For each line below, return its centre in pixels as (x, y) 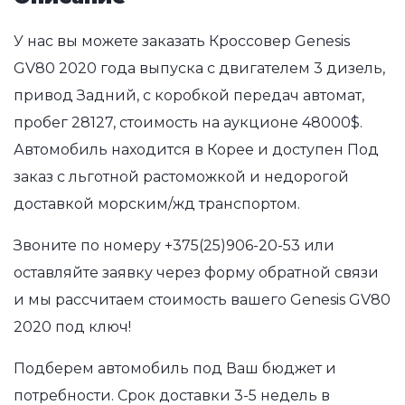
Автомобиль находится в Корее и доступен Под (196, 149)
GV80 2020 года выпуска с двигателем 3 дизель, (199, 68)
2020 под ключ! (72, 326)
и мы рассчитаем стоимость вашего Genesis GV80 (202, 299)
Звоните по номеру (89, 245)
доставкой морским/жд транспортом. (157, 203)
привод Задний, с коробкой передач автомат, (189, 95)
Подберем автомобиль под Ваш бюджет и (175, 368)
